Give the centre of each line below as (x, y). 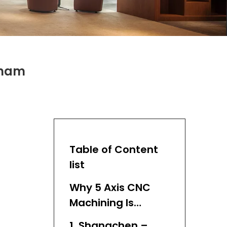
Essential (92, 218)
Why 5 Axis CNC (110, 187)
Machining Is (102, 203)
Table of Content (114, 149)
